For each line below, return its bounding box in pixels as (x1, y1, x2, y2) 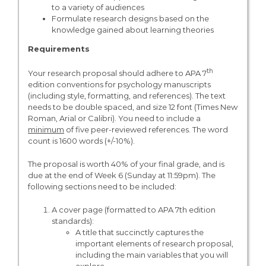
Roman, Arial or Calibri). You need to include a (27, 113, 201, 123)
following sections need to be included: (27, 182, 176, 192)
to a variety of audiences (51, 2, 144, 12)
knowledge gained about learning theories (51, 25, 214, 35)
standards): (51, 216, 94, 226)
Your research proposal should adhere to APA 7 (27, 68, 207, 78)
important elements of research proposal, (75, 239, 233, 249)
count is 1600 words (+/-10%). (27, 136, 135, 146)
